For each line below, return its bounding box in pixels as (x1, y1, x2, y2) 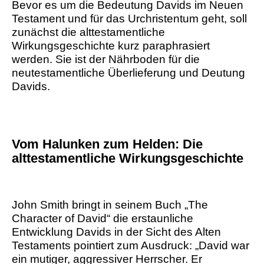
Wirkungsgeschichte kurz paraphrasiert (12, 39, 210, 52)
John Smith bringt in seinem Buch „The (12, 199, 208, 212)
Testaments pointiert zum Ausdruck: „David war (12, 239, 249, 252)
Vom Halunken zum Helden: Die (12, 137, 203, 152)
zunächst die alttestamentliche (12, 26, 165, 39)
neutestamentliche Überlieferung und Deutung (12, 67, 245, 80)
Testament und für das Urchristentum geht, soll (12, 12, 247, 25)
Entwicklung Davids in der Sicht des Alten (12, 226, 221, 239)
